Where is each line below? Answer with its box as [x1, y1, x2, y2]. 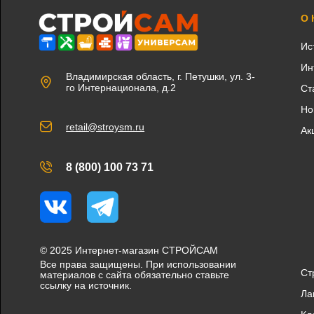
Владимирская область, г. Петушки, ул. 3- [66, 70, 256, 82]
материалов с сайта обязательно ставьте [40, 268, 230, 280]
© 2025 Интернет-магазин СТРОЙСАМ [40, 244, 219, 256]
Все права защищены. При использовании [40, 258, 237, 270]
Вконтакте [40, 182, 189, 218]
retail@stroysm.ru [66, 121, 145, 132]
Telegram [86, 182, 216, 218]
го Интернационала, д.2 [66, 81, 177, 93]
